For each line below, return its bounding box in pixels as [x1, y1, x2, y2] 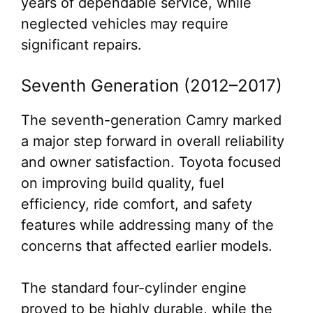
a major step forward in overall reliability [21, 133, 284, 150]
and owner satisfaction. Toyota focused [21, 154, 281, 170]
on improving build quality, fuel [21, 175, 224, 191]
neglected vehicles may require [21, 15, 228, 32]
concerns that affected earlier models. [21, 238, 272, 254]
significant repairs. [21, 36, 142, 53]
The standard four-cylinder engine [21, 279, 247, 296]
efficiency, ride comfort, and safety [21, 196, 252, 212]
